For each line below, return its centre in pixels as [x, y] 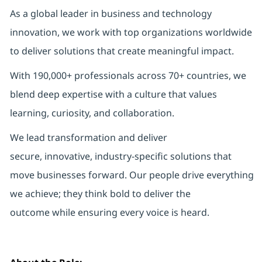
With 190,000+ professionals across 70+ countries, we [128, 76]
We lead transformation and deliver [88, 138]
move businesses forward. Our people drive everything [132, 175]
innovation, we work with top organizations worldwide [131, 32]
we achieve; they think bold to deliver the [100, 194]
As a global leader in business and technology [111, 14]
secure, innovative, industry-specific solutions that [120, 156]
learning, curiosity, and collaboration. [93, 113]
